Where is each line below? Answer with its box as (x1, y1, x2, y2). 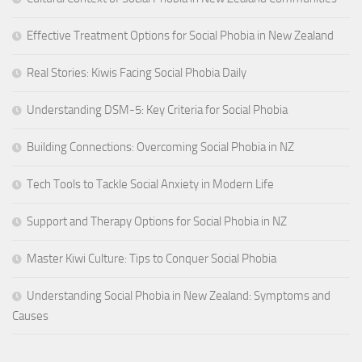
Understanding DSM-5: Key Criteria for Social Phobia (27, 103, 288, 118)
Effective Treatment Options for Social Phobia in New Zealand (27, 28, 334, 44)
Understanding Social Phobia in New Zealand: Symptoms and (27, 288, 330, 304)
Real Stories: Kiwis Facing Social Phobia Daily (27, 65, 246, 81)
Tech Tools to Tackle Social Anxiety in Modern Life (27, 177, 274, 192)
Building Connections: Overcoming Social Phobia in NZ (27, 140, 294, 155)
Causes (12, 309, 48, 324)
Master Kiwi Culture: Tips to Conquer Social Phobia (27, 251, 276, 267)
